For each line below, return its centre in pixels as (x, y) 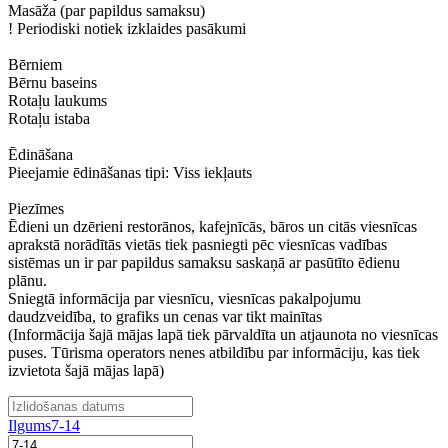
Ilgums (29, 425)
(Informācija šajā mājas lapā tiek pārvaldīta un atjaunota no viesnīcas (223, 334)
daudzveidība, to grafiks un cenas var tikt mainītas (165, 316)
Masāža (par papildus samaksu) (106, 10)
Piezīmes (36, 208)
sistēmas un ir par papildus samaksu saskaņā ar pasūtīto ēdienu (204, 262)
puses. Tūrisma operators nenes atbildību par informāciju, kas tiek (214, 352)
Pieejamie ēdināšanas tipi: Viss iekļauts (130, 172)
